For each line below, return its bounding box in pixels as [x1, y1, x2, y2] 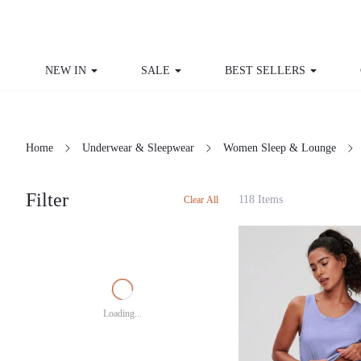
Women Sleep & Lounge [225, 110, 334, 123]
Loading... [104, 276, 141, 288]
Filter [26, 156, 70, 180]
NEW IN [56, 64, 91, 77]
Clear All [185, 163, 218, 174]
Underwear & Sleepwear [83, 110, 196, 123]
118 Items [239, 162, 281, 175]
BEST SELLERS [225, 64, 293, 77]
